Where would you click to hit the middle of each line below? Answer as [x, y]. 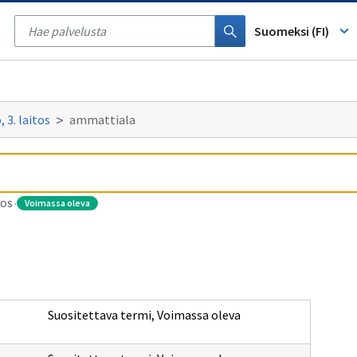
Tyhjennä [265, 19]
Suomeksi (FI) [292, 31]
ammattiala [102, 120]
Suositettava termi [99, 315]
